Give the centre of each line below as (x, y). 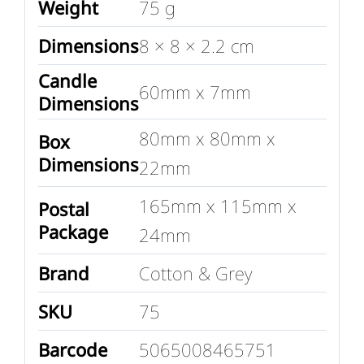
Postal (63, 208)
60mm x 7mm (195, 91)
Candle (67, 80)
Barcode (72, 349)
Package (73, 231)
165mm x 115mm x (217, 205)
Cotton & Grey (195, 273)
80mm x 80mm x (207, 138)
